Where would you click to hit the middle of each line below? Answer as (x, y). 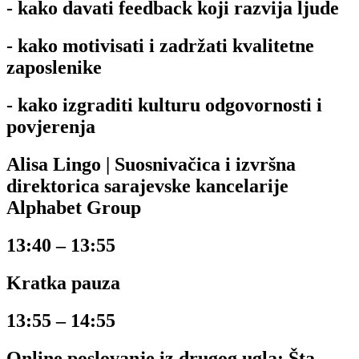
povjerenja (51, 127)
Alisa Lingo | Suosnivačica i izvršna (151, 165)
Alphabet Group (74, 208)
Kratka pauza (63, 283)
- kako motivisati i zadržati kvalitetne (160, 46)
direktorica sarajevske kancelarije (147, 186)
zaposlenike (54, 68)
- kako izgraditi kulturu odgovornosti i (164, 105)
